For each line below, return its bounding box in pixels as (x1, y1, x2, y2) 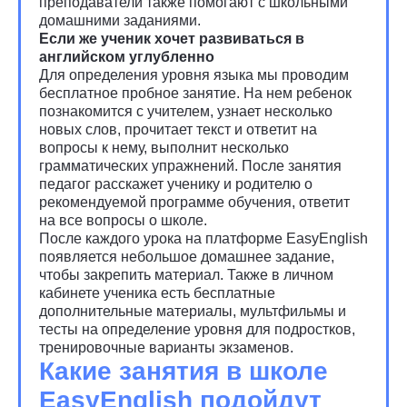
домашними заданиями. (39, 13, 201, 28)
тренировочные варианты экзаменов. (39, 340, 293, 355)
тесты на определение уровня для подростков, (39, 322, 355, 337)
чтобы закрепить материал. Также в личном (39, 267, 333, 283)
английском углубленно (39, 49, 214, 65)
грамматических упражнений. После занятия (39, 158, 342, 174)
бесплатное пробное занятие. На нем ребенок (39, 85, 352, 101)
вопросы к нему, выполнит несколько (39, 140, 289, 155)
